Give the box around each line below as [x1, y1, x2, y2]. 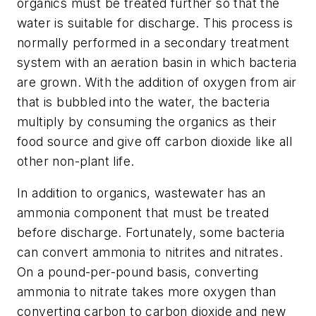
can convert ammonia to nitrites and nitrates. [17, 245, 283, 260]
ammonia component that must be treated [17, 205, 269, 221]
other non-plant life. [17, 153, 135, 169]
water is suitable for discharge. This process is [17, 15, 293, 30]
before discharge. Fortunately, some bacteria [17, 225, 285, 241]
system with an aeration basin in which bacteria [17, 54, 297, 70]
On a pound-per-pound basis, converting [17, 265, 259, 280]
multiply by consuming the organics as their [17, 114, 277, 129]
